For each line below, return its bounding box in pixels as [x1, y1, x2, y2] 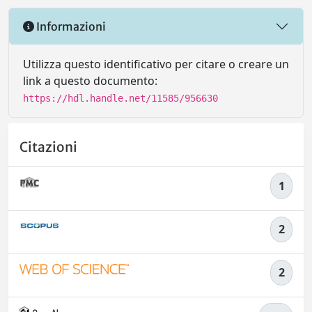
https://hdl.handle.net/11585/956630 [23, 93, 218, 104]
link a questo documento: [23, 73, 157, 88]
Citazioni [19, 139, 77, 156]
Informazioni [34, 19, 106, 33]
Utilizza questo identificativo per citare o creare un [23, 56, 289, 72]
